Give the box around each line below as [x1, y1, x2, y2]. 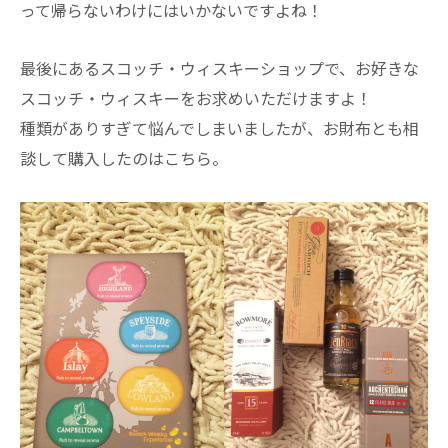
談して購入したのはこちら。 [20, 146, 228, 171]
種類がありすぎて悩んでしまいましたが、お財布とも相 [20, 116, 419, 141]
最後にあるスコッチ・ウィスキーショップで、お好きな [20, 56, 419, 81]
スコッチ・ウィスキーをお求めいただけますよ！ [20, 86, 372, 111]
